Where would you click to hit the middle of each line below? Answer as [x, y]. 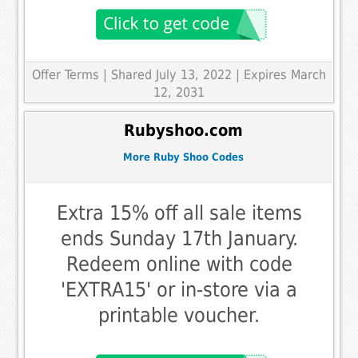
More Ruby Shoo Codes [183, 157]
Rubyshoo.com [183, 131]
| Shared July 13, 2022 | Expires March [215, 74]
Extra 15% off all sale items [179, 213]
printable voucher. [179, 315]
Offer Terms [66, 74]
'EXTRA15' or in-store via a [179, 289]
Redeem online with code [179, 264]
